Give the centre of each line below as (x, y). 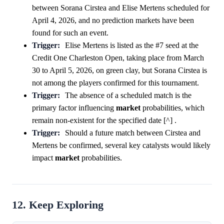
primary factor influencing (74, 108)
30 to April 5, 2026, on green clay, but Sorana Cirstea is (119, 70)
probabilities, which (172, 108)
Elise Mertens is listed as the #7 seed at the (131, 45)
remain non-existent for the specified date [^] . (104, 120)
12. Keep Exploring (58, 205)
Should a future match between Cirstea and (132, 133)
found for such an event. (70, 33)
